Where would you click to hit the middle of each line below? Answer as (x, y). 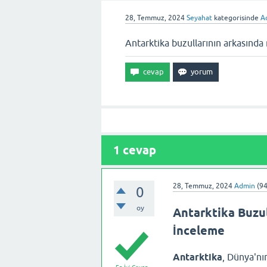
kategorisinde (235, 18)
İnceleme (198, 231)
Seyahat (199, 18)
